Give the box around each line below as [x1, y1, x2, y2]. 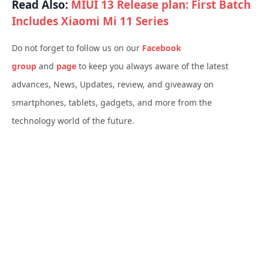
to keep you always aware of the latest [76, 60, 228, 72]
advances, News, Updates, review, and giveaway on [12, 78, 214, 90]
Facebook [142, 42, 181, 53]
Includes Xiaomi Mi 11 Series [12, 14, 168, 29]
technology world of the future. [12, 114, 134, 126]
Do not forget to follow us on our [12, 42, 142, 53]
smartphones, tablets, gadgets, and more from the [12, 96, 212, 108]
